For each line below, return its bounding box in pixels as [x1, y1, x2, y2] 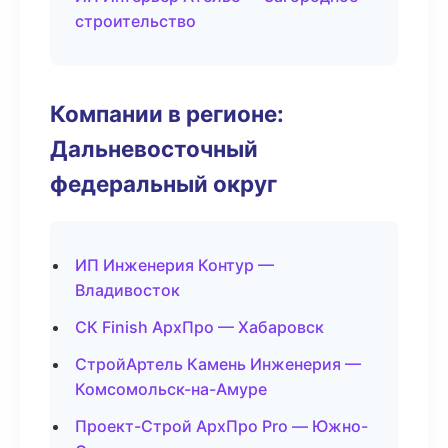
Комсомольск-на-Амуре [75, 379, 267, 399]
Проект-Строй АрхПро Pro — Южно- [75, 416, 368, 436]
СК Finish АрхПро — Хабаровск [75, 317, 324, 337]
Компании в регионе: [50, 100, 284, 127]
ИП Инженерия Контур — [75, 255, 274, 275]
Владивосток [75, 280, 180, 300]
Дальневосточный [50, 135, 258, 162]
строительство [75, 11, 196, 31]
